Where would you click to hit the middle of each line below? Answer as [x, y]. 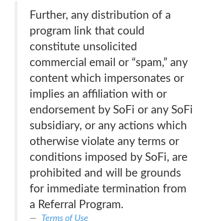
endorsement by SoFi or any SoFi [111, 110]
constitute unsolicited [83, 47]
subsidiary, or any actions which [108, 126]
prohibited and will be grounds [105, 173]
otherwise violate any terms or [104, 141]
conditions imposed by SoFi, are [109, 157]
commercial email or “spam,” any [109, 62]
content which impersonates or [107, 78]
